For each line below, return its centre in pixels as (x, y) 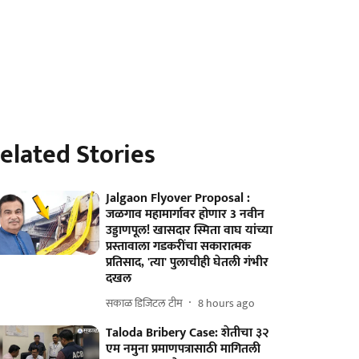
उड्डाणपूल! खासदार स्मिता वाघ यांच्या (190, 230)
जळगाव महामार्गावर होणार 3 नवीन (186, 214)
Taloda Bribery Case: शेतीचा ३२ (188, 333)
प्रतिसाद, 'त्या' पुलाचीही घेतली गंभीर (188, 262)
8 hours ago (227, 303)
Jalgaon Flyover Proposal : (178, 198)
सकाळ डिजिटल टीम (145, 303)
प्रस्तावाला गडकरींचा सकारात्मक (179, 246)
